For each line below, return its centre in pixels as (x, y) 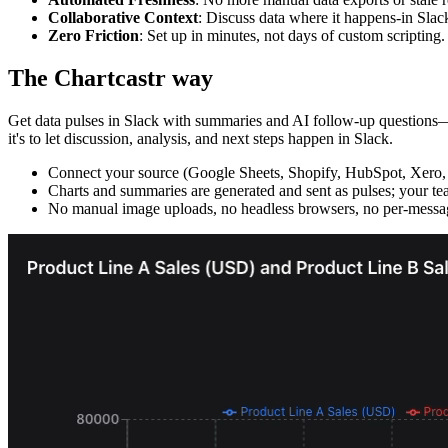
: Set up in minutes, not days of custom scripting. (292, 36)
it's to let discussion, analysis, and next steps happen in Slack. (200, 139)
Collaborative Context (123, 18)
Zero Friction (93, 36)
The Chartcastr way (110, 78)
